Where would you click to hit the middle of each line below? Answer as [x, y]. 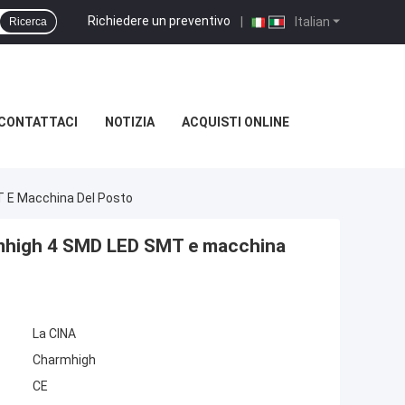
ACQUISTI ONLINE [235, 122]
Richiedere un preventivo [159, 20]
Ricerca [28, 22]
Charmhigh [64, 360]
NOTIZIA [130, 122]
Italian [311, 21]
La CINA [54, 334]
